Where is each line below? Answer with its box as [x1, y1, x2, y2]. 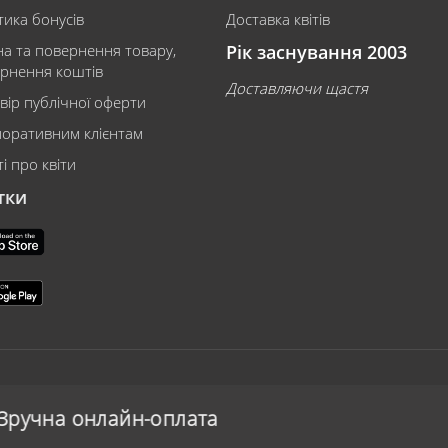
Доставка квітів [226, 9, 330, 29]
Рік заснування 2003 [226, 40, 407, 64]
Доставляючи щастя [226, 78, 368, 98]
